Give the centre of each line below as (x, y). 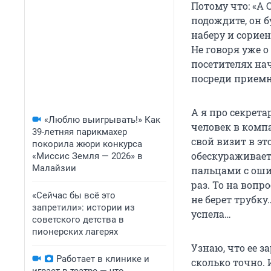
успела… (211, 214)
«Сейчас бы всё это (74, 195)
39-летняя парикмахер (80, 132)
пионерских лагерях (75, 232)
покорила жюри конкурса (87, 144)
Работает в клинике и (103, 259)
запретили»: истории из (83, 207)
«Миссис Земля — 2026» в (87, 156)
